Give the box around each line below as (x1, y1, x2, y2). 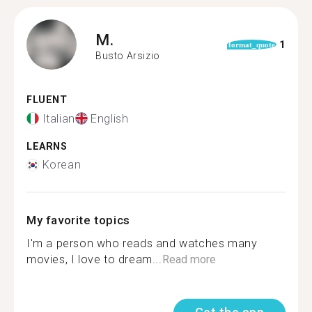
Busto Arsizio (95, 49, 160, 61)
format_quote (228, 40, 275, 49)
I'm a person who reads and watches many (26, 237, 258, 250)
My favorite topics (26, 213, 130, 227)
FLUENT (26, 94, 68, 106)
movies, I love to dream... (26, 253, 162, 266)
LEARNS (26, 140, 68, 153)
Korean (42, 158, 81, 171)
